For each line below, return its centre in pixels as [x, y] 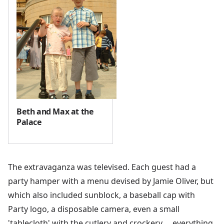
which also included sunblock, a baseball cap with [101, 195]
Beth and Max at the [55, 111]
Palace [29, 122]
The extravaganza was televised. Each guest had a [102, 167]
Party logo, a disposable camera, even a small [94, 209]
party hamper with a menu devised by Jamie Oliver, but [111, 181]
